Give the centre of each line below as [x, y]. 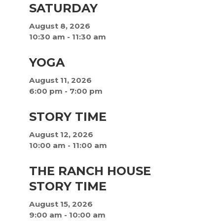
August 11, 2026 [60, 80]
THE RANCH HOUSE [90, 171]
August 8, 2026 [59, 26]
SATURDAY [63, 8]
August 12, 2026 [61, 135]
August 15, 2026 [61, 204]
